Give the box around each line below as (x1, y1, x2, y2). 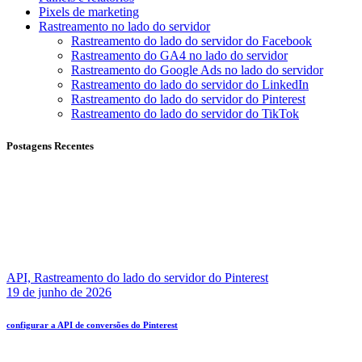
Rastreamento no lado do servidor (39, 19, 210, 34)
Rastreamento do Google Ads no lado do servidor (71, 63, 323, 78)
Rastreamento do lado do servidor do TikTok (71, 107, 299, 121)
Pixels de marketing (39, 5, 139, 19)
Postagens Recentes (6, 139, 94, 152)
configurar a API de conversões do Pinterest (6, 319, 178, 330)
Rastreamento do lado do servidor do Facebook (71, 34, 312, 48)
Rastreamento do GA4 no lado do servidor (71, 48, 288, 63)
